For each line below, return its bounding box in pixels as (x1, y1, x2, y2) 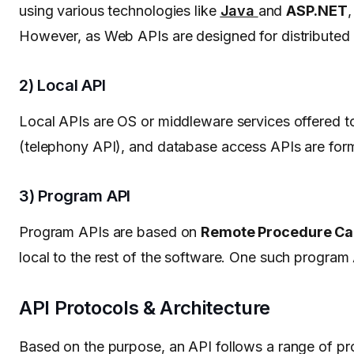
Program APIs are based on (19, 224, 201, 241)
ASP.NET (286, 2, 348, 20)
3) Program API (19, 186, 131, 206)
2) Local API (19, 76, 106, 96)
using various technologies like (19, 2, 220, 20)
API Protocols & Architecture (19, 296, 270, 320)
